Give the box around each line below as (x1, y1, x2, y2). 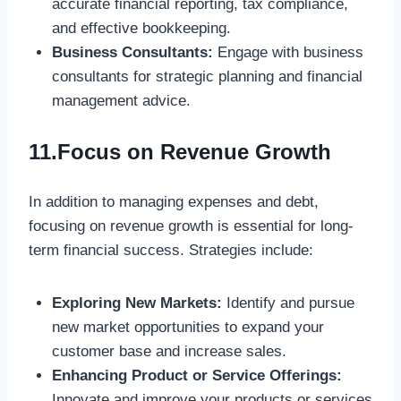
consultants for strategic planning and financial (51, 68, 363, 86)
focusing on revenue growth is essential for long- (29, 217, 354, 235)
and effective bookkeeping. (51, 20, 231, 38)
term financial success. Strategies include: (29, 241, 313, 259)
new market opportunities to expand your (51, 318, 324, 336)
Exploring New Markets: (51, 294, 222, 311)
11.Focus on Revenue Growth (29, 139, 331, 164)
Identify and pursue (221, 294, 354, 311)
